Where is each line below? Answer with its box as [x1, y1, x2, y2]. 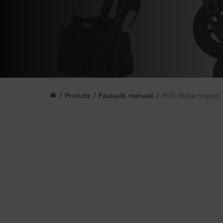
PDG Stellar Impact [162, 91, 220, 100]
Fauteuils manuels [99, 91, 154, 100]
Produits [65, 91, 91, 100]
